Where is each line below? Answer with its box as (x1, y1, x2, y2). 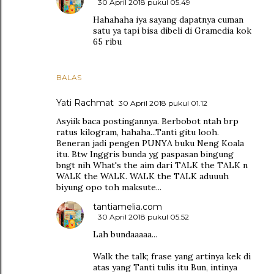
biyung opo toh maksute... (56, 182, 161, 193)
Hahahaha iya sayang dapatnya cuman (93, 14, 243, 26)
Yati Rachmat (56, 97, 114, 109)
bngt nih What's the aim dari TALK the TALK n (56, 160, 248, 171)
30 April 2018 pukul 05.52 (98, 212, 189, 222)
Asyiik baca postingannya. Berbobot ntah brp (56, 116, 239, 127)
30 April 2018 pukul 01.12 (119, 98, 207, 108)
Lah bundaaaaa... (93, 229, 157, 240)
